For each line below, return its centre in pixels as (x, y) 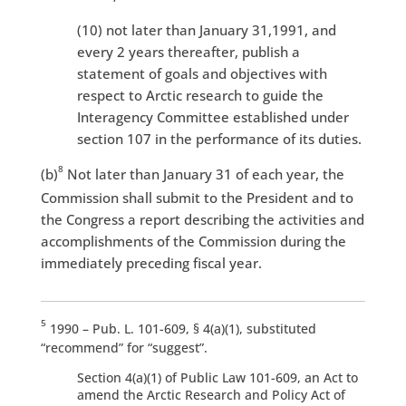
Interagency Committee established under (213, 117)
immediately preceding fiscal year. (151, 263)
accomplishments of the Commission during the (193, 242)
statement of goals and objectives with (202, 74)
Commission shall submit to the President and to (197, 198)
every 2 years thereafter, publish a (188, 52)
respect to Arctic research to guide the (200, 96)
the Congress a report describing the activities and (202, 220)
